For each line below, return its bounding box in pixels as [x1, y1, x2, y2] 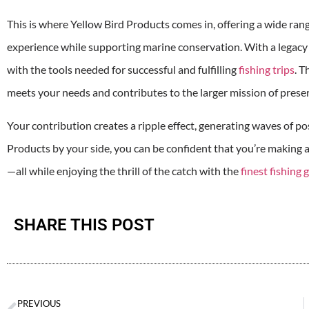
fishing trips [237, 63, 295, 77]
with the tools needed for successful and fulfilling [7, 63, 237, 77]
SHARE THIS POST [14, 215, 154, 235]
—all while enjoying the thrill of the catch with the [7, 163, 241, 177]
